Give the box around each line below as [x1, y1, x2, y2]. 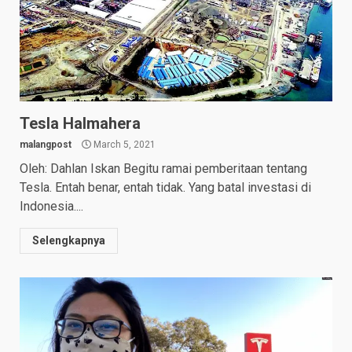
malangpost [20, 138, 71, 150]
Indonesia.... [20, 198, 83, 214]
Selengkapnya [32, 233, 105, 247]
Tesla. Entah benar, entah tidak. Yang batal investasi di [20, 179, 311, 195]
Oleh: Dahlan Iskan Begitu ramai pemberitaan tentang [20, 160, 307, 176]
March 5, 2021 [91, 138, 156, 150]
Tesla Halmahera [20, 113, 141, 133]
